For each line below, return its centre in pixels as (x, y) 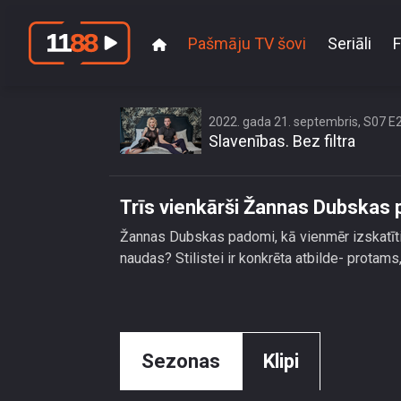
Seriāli (350, 43)
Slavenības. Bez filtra (282, 141)
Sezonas (181, 361)
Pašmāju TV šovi (247, 43)
